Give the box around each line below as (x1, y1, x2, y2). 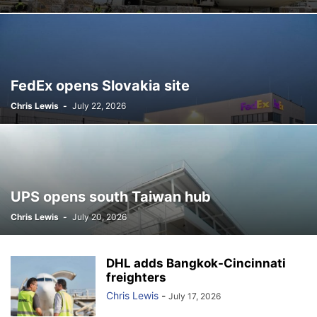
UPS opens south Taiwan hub (11, 188, 211, 206)
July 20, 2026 (72, 212, 127, 223)
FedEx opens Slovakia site (11, 77, 190, 95)
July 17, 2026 (168, 291, 221, 302)
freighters (106, 270, 166, 285)
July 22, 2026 (72, 100, 126, 112)
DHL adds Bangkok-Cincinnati (106, 256, 286, 271)
